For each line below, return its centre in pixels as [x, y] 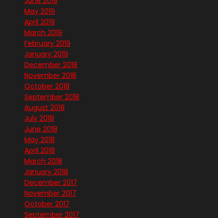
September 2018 [52, 97]
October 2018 [47, 86]
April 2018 [40, 151]
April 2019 [40, 22]
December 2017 [51, 183]
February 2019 [47, 44]
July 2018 [39, 118]
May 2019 [40, 11]
